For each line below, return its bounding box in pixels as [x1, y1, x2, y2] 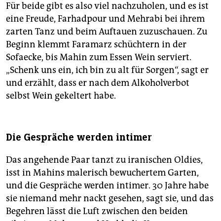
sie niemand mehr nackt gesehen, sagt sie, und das [6, 193, 214, 204]
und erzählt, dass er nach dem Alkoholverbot [6, 77, 189, 89]
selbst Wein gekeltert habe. [6, 90, 116, 102]
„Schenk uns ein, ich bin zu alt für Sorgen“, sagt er [6, 65, 209, 76]
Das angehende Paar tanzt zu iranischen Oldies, [6, 154, 203, 166]
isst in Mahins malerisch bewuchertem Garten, [6, 167, 199, 179]
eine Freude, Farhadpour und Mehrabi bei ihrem [6, 13, 205, 25]
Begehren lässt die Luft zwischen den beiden [6, 206, 188, 217]
